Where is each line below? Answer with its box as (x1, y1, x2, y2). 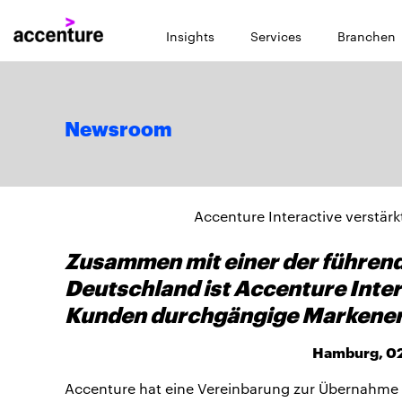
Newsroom (65, 120, 172, 140)
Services (250, 27, 301, 45)
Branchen (337, 27, 396, 45)
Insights (166, 27, 214, 45)
